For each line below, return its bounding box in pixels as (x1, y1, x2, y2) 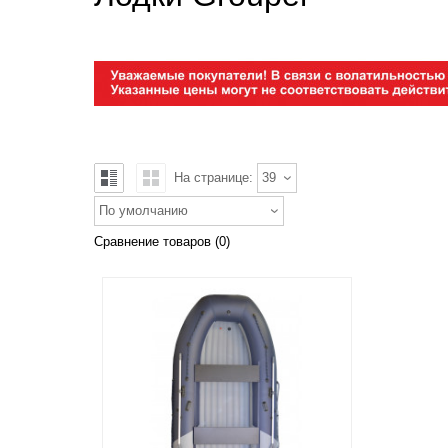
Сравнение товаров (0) (94, 234, 230, 249)
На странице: (174, 170, 257, 185)
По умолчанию (99, 203, 188, 218)
